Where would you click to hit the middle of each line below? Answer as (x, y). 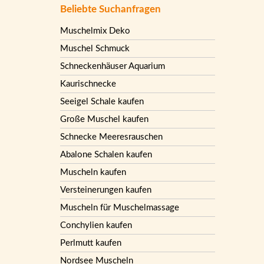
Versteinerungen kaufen (106, 190)
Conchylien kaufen (96, 225)
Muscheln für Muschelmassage (120, 207)
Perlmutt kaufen (91, 243)
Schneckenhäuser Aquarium (113, 66)
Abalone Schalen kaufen (106, 154)
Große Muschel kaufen (104, 119)
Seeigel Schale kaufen (102, 101)
